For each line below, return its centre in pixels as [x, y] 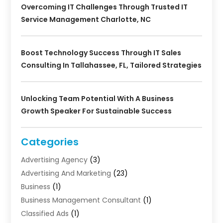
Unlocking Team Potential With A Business [98, 99]
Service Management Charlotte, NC [86, 20]
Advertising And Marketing [66, 173]
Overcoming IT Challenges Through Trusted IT [105, 7]
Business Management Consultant [81, 200]
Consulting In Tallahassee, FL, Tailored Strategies [111, 65]
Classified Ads [45, 214]
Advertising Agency [55, 160]
